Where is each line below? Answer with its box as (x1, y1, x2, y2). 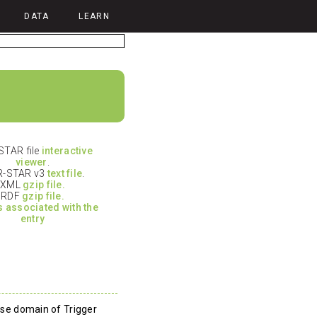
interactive (41, 144, 93, 156)
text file (47, 167, 83, 179)
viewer (16, 156, 47, 168)
